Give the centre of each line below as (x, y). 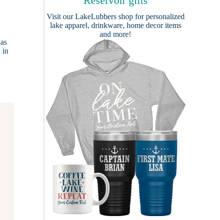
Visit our (61, 16)
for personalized (159, 16)
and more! (115, 34)
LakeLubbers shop (104, 16)
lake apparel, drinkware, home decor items (115, 25)
